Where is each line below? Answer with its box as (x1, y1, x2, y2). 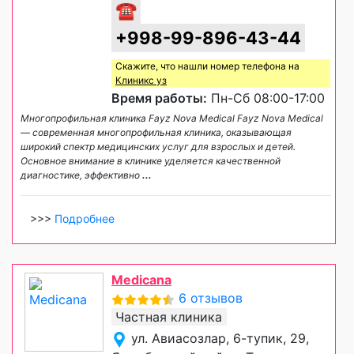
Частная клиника (115, 309, 222, 326)
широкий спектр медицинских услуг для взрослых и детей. (21, 141, 296, 153)
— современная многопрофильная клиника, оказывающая (21, 126, 292, 139)
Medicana (111, 272, 171, 288)
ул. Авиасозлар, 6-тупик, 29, (131, 330, 309, 347)
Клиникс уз (115, 74, 167, 87)
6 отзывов (179, 290, 243, 307)
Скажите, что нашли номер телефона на (115, 60, 299, 73)
